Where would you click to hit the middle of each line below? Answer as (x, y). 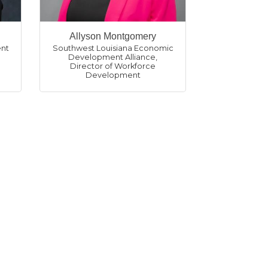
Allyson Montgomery (113, 36)
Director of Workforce (113, 66)
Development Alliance (112, 57)
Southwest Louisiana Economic (113, 48)
